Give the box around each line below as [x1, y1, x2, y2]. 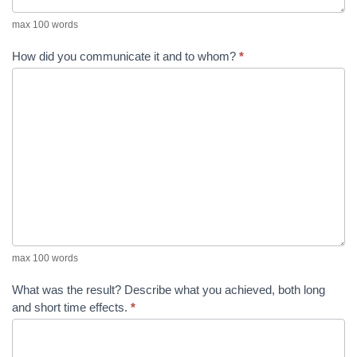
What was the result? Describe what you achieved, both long [12, 283, 325, 296]
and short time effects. [12, 300, 131, 314]
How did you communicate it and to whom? [12, 49, 239, 63]
